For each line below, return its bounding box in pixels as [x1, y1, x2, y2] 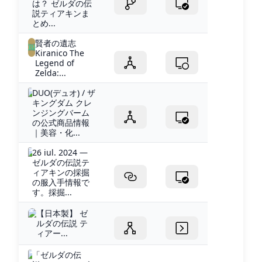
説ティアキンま [32, 7, 89, 19]
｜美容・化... [32, 126, 81, 138]
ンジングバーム [32, 106, 90, 118]
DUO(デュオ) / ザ [32, 87, 96, 98]
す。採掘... [32, 186, 73, 198]
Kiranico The [35, 47, 84, 58]
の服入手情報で [32, 176, 90, 188]
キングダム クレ [32, 96, 92, 108]
